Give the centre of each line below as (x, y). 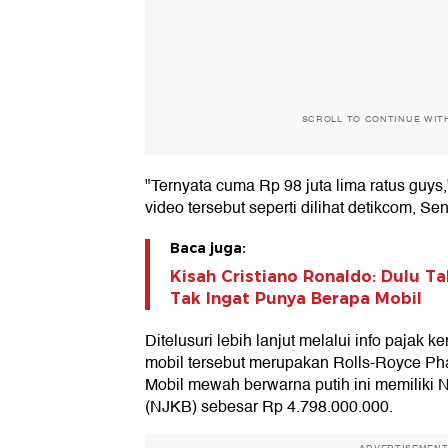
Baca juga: (208, 248)
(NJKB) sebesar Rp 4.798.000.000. (269, 407)
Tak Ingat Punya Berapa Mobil (296, 299)
